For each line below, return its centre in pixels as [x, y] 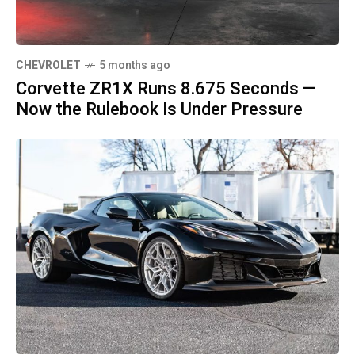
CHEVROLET [48, 66]
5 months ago [135, 66]
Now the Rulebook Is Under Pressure [159, 110]
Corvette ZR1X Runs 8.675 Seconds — [166, 89]
